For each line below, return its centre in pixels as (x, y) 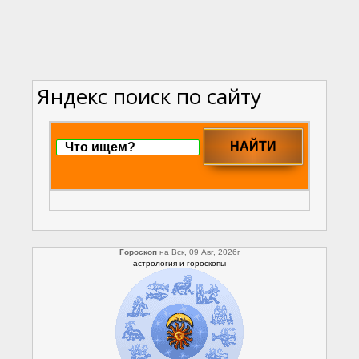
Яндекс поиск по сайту (149, 96)
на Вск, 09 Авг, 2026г (198, 252)
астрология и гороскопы (179, 263)
